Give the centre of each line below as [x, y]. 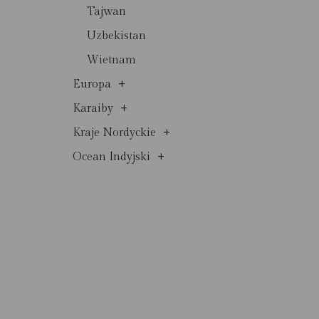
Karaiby [93, 108]
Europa [92, 84]
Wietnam [111, 60]
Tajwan [106, 11]
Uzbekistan [116, 36]
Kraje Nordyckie [114, 132]
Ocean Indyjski [111, 157]
